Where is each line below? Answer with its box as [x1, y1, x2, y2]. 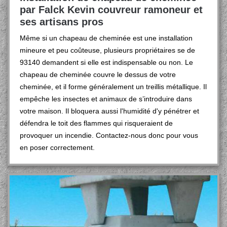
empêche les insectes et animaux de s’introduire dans [20, 95, 192, 103]
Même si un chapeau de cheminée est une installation [20, 34, 193, 42]
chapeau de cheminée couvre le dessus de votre [20, 70, 176, 79]
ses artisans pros [20, 16, 103, 27]
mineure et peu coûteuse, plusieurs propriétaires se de [20, 46, 195, 54]
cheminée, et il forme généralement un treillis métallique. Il [20, 83, 207, 91]
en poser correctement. [20, 143, 95, 152]
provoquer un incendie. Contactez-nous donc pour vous [20, 131, 198, 139]
